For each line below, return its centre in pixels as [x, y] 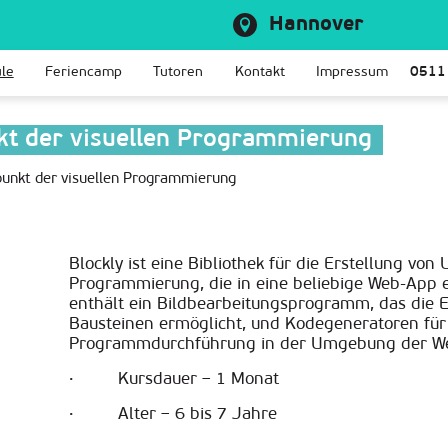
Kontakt [259, 72]
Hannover [315, 25]
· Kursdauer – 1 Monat [174, 379]
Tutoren [178, 72]
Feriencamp [83, 72]
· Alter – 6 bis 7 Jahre [173, 414]
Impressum [351, 72]
